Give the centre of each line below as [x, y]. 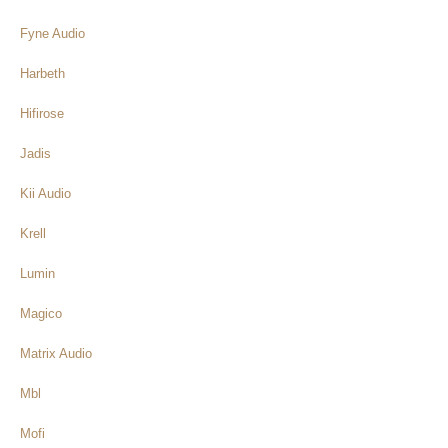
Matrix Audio [56, 353]
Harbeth [42, 73]
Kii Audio [45, 193]
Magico [41, 313]
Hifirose [42, 113]
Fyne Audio [52, 33]
